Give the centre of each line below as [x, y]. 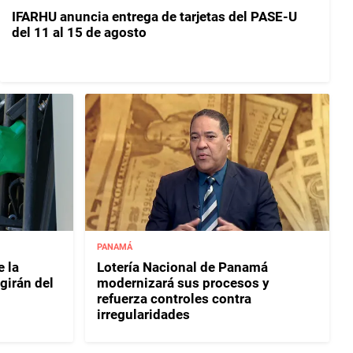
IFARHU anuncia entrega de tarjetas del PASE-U [154, 17]
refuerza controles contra [175, 298]
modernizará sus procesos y [184, 282]
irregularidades [144, 314]
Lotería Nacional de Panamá [183, 267]
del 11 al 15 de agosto [79, 33]
